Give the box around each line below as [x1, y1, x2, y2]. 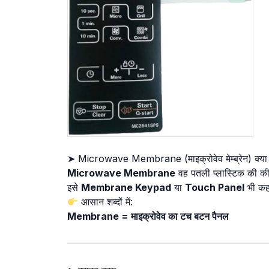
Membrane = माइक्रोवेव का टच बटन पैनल [67, 210, 229, 223]
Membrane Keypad [81, 181, 171, 194]
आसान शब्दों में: [78, 196, 133, 208]
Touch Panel [185, 181, 244, 194]
